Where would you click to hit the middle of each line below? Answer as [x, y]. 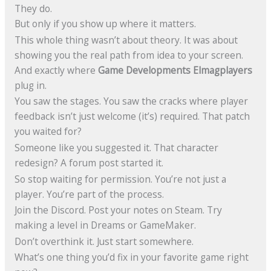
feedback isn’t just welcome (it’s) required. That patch [132, 116]
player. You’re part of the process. [89, 194]
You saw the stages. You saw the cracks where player [131, 101]
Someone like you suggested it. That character [116, 147]
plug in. [30, 85]
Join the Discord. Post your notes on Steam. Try [118, 210]
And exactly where [56, 70]
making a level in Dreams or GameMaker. [105, 225]
